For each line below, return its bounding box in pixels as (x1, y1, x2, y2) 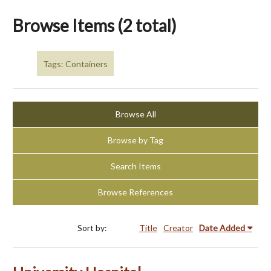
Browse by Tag (108, 135, 163, 146)
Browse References (98, 187, 173, 198)
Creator (163, 223, 193, 233)
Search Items (110, 161, 161, 172)
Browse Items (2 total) (13, 15, 177, 36)
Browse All (115, 109, 156, 120)
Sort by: (77, 223, 109, 233)
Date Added (199, 223, 245, 233)
